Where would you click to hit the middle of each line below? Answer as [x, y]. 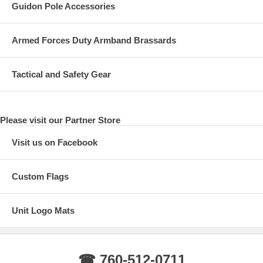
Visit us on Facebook [55, 143]
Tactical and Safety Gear [61, 75]
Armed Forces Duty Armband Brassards [94, 41]
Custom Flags [40, 177]
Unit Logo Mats [43, 211]
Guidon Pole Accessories [63, 6]
